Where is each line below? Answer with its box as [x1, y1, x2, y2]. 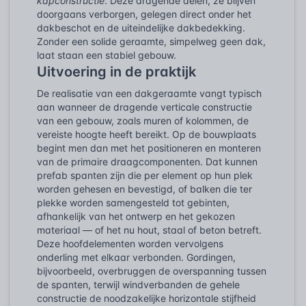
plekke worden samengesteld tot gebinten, [37, 196, 229, 208]
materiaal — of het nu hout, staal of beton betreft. [37, 223, 262, 236]
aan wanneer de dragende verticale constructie [37, 100, 252, 113]
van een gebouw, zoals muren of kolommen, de [37, 114, 249, 126]
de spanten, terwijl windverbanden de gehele [37, 278, 240, 290]
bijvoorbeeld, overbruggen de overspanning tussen [37, 264, 266, 277]
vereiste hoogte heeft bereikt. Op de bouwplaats [37, 128, 256, 140]
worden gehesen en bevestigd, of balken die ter [37, 182, 252, 195]
